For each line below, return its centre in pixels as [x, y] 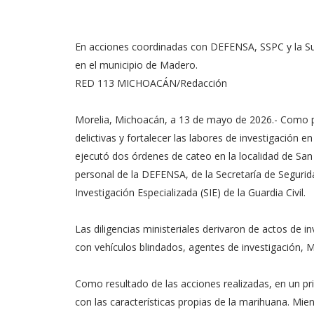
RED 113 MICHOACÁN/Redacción [151, 83]
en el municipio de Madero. [136, 65]
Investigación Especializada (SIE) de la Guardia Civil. [190, 192]
